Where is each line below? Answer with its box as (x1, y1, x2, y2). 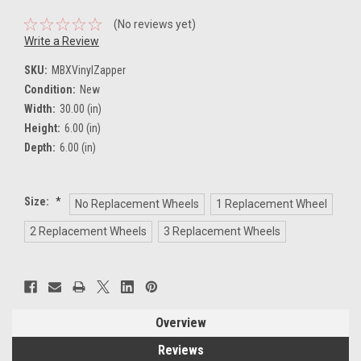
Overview (155, 314, 206, 330)
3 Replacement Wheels (163, 224, 280, 238)
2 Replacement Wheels (29, 224, 147, 238)
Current (24, 272, 61, 285)
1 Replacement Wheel (215, 197, 327, 210)
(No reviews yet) (113, 17, 196, 31)
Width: (24, 102, 56, 115)
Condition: (24, 82, 76, 96)
